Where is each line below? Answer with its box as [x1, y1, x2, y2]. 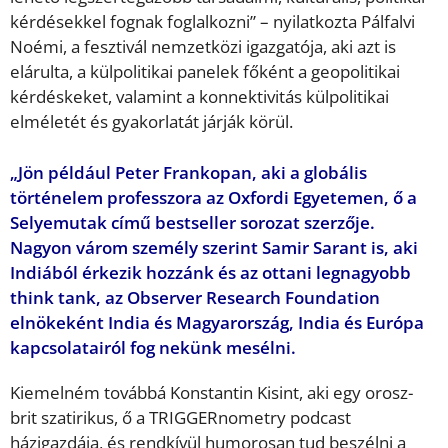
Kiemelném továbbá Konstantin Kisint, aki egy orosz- [10, 380, 413, 404]
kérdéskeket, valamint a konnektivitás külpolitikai [10, 85, 389, 109]
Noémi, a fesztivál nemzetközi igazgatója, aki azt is [10, 35, 396, 59]
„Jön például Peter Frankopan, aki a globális [10, 160, 367, 184]
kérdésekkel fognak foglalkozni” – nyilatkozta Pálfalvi [10, 10, 415, 34]
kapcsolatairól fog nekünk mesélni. [10, 335, 296, 359]
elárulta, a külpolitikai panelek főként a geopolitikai [10, 60, 400, 84]
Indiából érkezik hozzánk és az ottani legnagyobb [10, 260, 411, 284]
